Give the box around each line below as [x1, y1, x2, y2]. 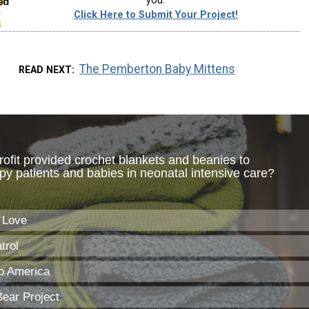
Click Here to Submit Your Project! [73, 9, 238, 21]
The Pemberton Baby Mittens [79, 61, 236, 76]
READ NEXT [18, 63, 72, 75]
